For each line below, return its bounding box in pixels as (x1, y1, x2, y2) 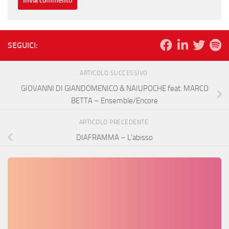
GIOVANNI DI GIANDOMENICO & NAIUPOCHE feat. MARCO (20, 83, 209, 93)
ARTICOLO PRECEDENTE (79, 118, 150, 126)
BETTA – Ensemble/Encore (71, 96, 158, 105)
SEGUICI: (8, 40, 38, 51)
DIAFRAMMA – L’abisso (76, 132, 153, 142)
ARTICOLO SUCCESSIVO (80, 70, 149, 77)
